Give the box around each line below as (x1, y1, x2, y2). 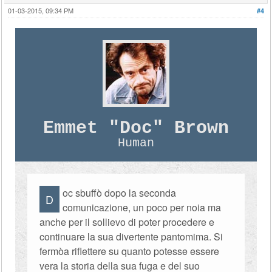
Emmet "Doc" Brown (42, 118, 229, 138)
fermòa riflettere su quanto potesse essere (39, 244, 220, 258)
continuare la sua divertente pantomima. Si (39, 229, 223, 243)
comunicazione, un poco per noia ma (63, 200, 222, 214)
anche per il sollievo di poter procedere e (39, 215, 215, 229)
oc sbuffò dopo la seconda (63, 186, 177, 200)
